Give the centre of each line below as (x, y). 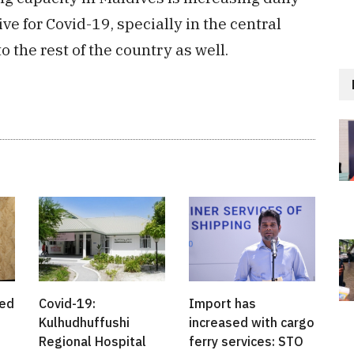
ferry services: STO (246, 341)
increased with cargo (252, 322)
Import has (222, 303)
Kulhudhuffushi (84, 322)
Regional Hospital (92, 341)
